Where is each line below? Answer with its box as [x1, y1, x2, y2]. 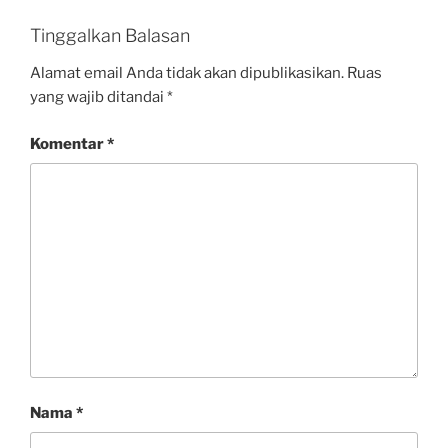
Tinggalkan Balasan [30, 24, 190, 46]
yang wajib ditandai [30, 88, 167, 107]
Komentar [30, 134, 107, 153]
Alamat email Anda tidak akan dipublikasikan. [30, 64, 344, 83]
